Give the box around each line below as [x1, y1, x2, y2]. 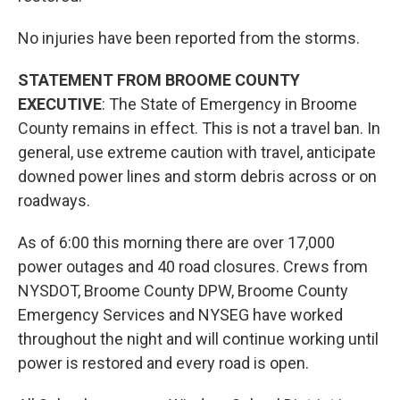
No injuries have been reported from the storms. [18, 29, 360, 47]
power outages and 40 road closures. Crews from [18, 257, 368, 276]
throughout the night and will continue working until [18, 329, 379, 348]
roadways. [18, 191, 97, 210]
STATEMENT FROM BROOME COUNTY [18, 71, 300, 89]
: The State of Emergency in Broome [102, 95, 357, 113]
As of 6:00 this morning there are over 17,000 [18, 233, 335, 252]
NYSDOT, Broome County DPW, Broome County [18, 281, 348, 300]
